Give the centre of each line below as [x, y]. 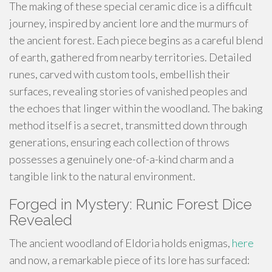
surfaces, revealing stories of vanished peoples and [128, 91]
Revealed [41, 220]
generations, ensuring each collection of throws [119, 142]
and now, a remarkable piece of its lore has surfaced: [129, 260]
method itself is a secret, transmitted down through [128, 125]
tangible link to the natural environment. [102, 176]
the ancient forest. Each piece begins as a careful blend [136, 40]
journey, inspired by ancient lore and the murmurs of [129, 23]
